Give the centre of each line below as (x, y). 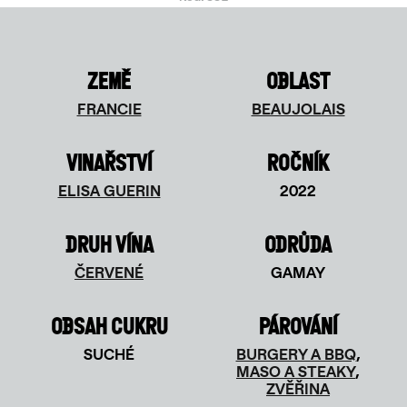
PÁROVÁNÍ (298, 326)
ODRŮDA (298, 244)
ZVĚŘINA (298, 389)
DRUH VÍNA (109, 244)
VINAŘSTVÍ (109, 163)
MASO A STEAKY (296, 372)
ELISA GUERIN (109, 191)
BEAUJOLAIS (298, 109)
